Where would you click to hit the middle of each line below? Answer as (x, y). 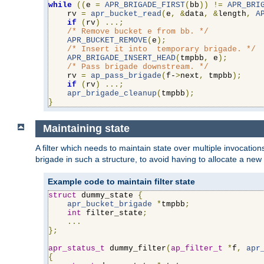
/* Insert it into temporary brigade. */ (161, 49)
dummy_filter (136, 248)
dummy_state (107, 195)
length (232, 14)
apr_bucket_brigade (110, 204)
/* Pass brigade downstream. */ (138, 67)
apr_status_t (77, 248)
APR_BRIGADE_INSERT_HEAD (121, 58)
